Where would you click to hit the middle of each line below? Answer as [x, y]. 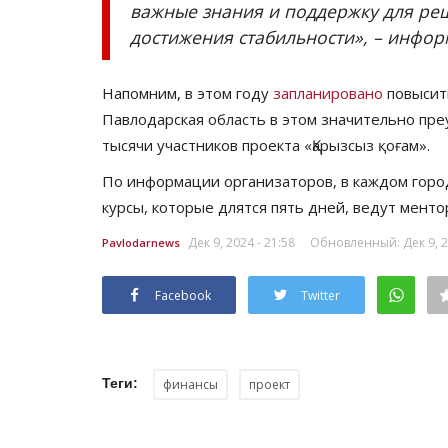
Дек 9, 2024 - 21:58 [241, 242]
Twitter [320, 295]
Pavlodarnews [141, 242]
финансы [190, 384]
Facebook [183, 295]
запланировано [328, 92]
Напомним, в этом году [187, 92]
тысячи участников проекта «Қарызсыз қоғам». [268, 144]
